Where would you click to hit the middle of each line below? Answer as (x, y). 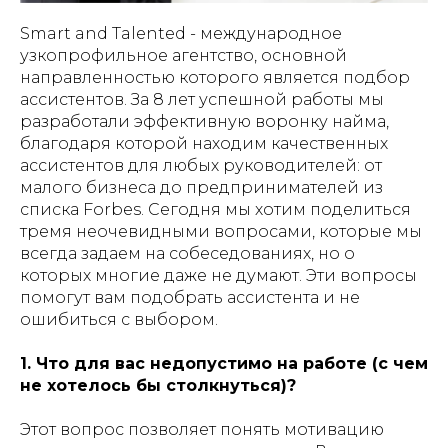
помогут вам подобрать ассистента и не (190, 297)
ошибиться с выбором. (119, 319)
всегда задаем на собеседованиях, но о (187, 253)
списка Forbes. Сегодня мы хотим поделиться (215, 209)
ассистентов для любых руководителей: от (201, 165)
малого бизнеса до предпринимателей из (201, 187)
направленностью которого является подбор (215, 77)
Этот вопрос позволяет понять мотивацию (202, 429)
